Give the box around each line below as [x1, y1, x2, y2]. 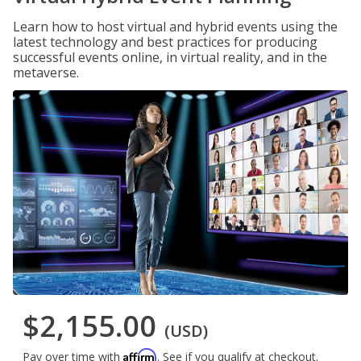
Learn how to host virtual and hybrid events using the [13, 18, 338, 35]
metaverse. [13, 64, 79, 81]
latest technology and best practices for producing [13, 33, 317, 51]
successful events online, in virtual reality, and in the [13, 48, 327, 66]
